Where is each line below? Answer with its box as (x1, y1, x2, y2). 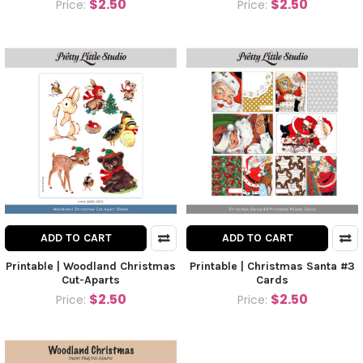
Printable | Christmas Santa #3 (190, 259, 355, 274)
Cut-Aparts (62, 273, 120, 288)
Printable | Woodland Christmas (6, 259, 176, 274)
